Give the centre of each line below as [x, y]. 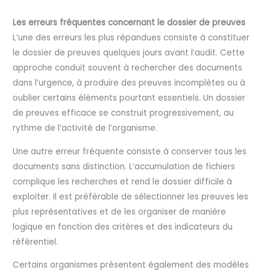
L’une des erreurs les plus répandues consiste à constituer [131, 38]
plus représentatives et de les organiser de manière [120, 212]
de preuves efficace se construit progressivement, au [124, 113]
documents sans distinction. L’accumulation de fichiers [124, 166]
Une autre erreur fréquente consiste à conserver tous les [130, 151]
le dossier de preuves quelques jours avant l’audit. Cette [129, 53]
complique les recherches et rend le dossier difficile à [123, 181]
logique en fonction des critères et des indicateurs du [123, 227]
